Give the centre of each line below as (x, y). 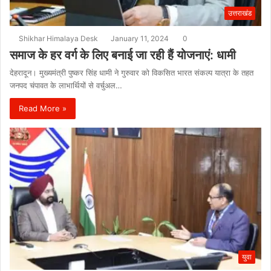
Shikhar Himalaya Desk (58, 38)
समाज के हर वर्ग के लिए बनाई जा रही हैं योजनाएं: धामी (123, 55)
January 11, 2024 (140, 38)
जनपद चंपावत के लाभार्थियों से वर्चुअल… (66, 85)
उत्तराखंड (240, 13)
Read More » (43, 108)
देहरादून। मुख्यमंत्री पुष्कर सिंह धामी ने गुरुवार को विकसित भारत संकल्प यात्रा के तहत (132, 72)
